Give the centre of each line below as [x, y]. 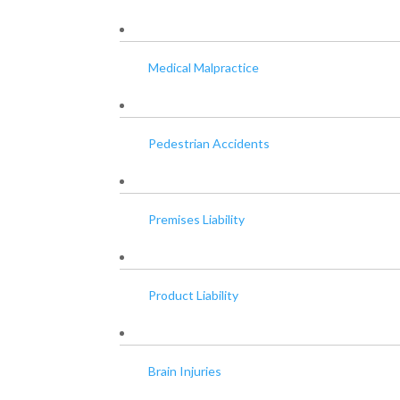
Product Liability [194, 295]
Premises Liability [197, 219]
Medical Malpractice [204, 67]
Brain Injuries [185, 371]
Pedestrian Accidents [209, 143]
